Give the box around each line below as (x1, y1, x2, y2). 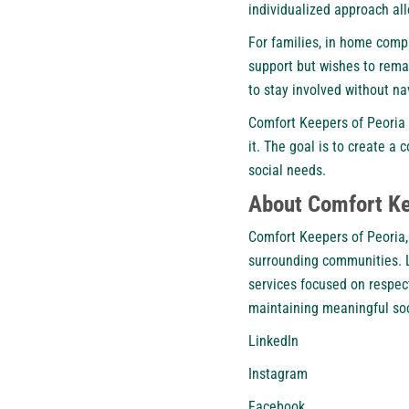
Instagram (248, 364, 308, 383)
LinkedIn (248, 331, 299, 350)
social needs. (248, 161, 326, 179)
